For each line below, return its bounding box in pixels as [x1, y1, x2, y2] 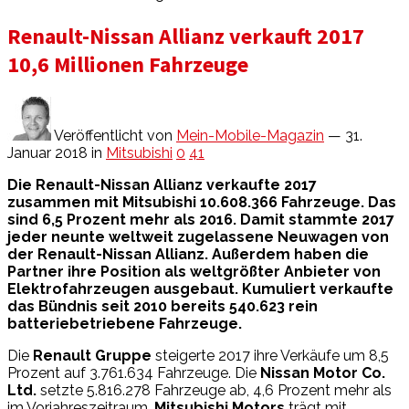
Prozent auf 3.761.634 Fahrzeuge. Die [7, 363, 260, 382]
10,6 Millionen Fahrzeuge [7, 49, 248, 79]
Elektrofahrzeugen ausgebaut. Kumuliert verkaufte [7, 279, 393, 298]
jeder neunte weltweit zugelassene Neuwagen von [7, 227, 389, 246]
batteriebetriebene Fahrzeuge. [7, 314, 246, 332]
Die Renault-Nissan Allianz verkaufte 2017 [7, 175, 317, 194]
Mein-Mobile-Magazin [176, 126, 324, 144]
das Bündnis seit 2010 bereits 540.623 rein [7, 297, 318, 315]
